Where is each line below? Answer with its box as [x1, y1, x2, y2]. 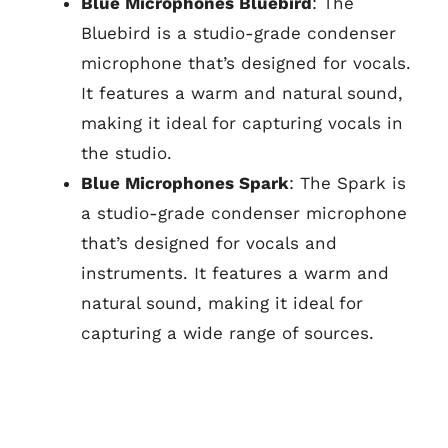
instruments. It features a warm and [81, 263, 389, 283]
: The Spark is [289, 173, 406, 193]
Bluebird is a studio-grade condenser [81, 23, 396, 43]
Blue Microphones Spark [81, 173, 289, 193]
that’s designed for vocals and [81, 233, 337, 253]
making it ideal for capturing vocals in [81, 113, 403, 133]
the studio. [81, 143, 172, 163]
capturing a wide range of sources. [81, 323, 374, 343]
